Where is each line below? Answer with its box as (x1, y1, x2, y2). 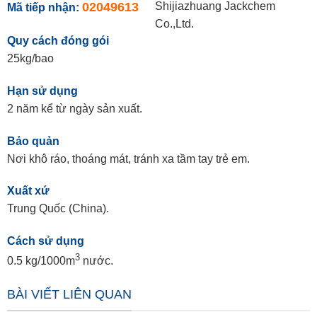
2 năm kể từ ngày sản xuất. (6, 102, 142, 115)
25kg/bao (6, 52, 54, 65)
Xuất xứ (6, 185, 50, 197)
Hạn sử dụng (6, 84, 78, 97)
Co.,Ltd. (155, 18, 195, 30)
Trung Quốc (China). (6, 202, 109, 215)
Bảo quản (6, 134, 59, 147)
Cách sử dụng (6, 235, 84, 248)
